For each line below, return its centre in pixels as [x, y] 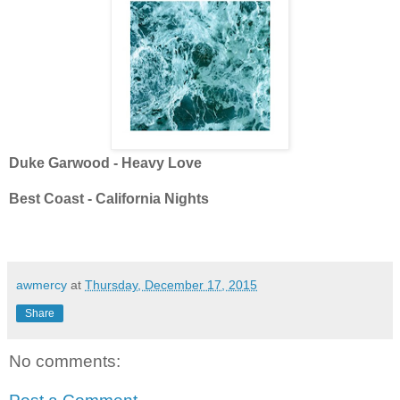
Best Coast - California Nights [109, 199]
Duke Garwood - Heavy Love [105, 163]
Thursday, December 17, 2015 [171, 285]
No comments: [65, 362]
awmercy [42, 285]
